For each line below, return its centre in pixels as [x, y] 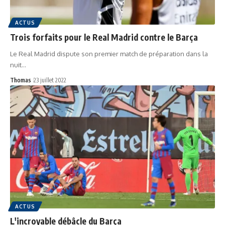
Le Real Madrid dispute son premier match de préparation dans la [109, 53]
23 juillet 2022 [50, 80]
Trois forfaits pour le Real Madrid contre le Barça [104, 37]
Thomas [21, 80]
